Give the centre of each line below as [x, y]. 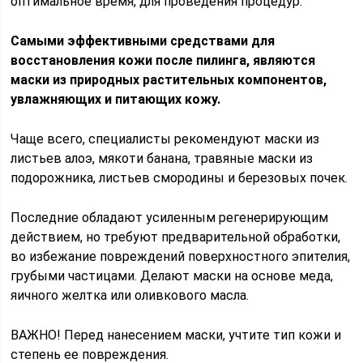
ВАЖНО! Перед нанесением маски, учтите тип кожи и [176, 335]
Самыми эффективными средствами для [143, 41]
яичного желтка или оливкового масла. [130, 295]
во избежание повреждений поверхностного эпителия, [181, 256]
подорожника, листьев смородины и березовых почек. [179, 178]
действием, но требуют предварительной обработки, [176, 237]
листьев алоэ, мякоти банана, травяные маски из [162, 158]
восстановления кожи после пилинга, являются [163, 60]
